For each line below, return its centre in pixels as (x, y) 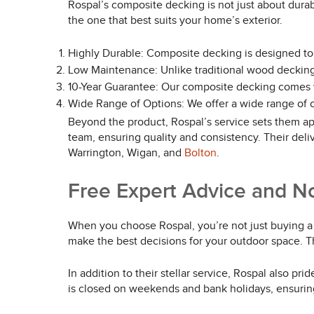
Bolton (200, 153)
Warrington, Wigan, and (126, 153)
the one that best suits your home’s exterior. (175, 21)
